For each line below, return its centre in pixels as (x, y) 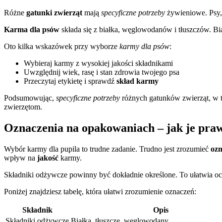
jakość (48, 158)
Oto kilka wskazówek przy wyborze (62, 46)
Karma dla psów (32, 29)
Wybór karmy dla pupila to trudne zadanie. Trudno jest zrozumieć (107, 149)
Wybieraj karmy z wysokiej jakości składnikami (98, 63)
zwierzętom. (23, 107)
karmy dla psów (144, 46)
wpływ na (21, 158)
